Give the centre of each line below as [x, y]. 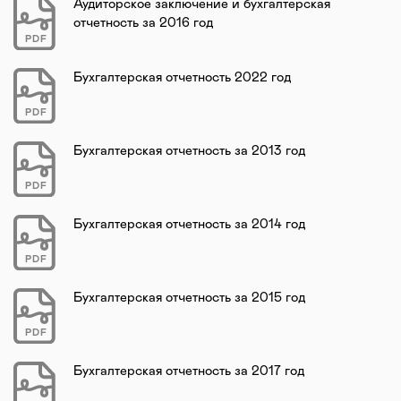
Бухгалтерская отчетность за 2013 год [189, 150]
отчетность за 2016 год [143, 22]
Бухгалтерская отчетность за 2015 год [189, 297]
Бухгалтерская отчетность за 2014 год [189, 224]
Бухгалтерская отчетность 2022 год [182, 77]
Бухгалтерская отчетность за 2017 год [189, 371]
